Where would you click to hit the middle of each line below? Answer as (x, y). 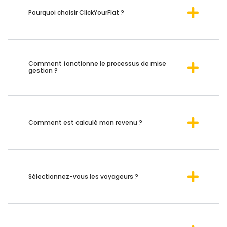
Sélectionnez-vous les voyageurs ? (83, 176)
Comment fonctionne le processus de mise (97, 64)
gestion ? (43, 71)
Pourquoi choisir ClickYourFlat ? (76, 12)
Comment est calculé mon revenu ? (85, 122)
